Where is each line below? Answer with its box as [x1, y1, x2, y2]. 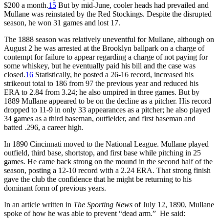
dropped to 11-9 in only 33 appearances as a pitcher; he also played [4, 105, 210, 114]
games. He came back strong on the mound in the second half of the [4, 157, 213, 166]
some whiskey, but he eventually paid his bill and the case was [4, 61, 196, 70]
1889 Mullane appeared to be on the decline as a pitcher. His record [4, 96, 211, 105]
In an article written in [4, 200, 73, 209]
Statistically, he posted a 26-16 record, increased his [33, 70, 194, 79]
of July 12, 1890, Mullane [132, 200, 214, 209]
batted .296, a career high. [4, 123, 84, 131]
